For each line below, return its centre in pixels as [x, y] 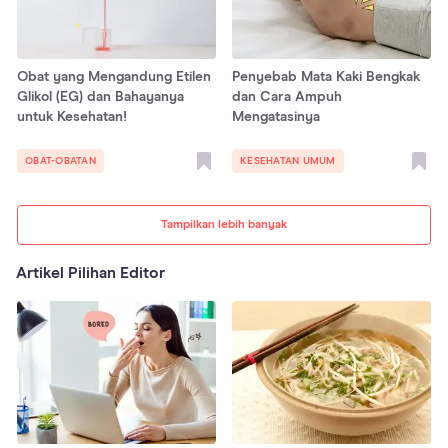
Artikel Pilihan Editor [90, 272]
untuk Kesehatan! [72, 116]
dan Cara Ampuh [287, 96]
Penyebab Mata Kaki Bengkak [326, 76]
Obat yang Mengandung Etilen [114, 76]
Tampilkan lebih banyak [224, 224]
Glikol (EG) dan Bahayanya [100, 96]
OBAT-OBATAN [60, 160]
